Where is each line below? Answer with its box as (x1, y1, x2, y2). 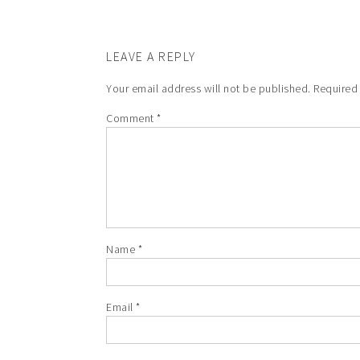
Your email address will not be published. (106, 81, 311, 96)
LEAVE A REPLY (106, 48, 196, 64)
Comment (106, 111, 157, 125)
